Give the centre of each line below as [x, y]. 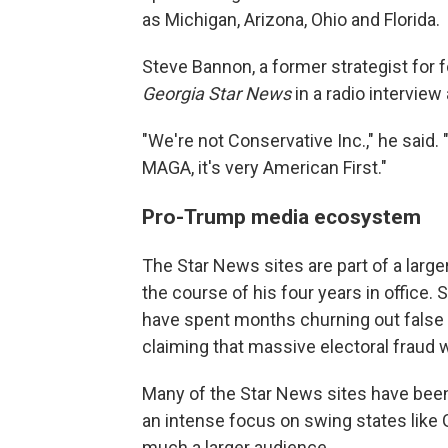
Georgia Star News [216, 93]
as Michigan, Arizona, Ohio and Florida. [291, 19]
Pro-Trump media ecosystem [281, 216]
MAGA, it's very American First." [264, 167]
